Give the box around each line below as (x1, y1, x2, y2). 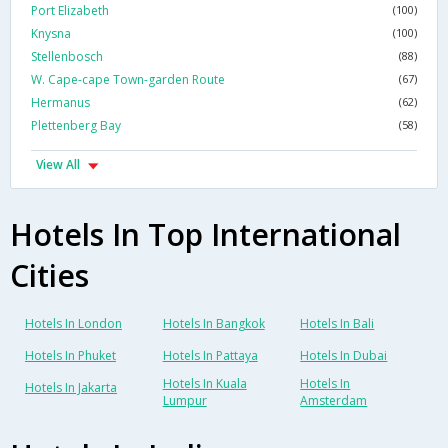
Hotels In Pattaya (162, 347, 258, 365)
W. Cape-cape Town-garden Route (31, 71, 225, 89)
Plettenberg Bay (31, 117, 121, 135)
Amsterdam (300, 392, 368, 410)
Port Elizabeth (31, 2, 109, 20)
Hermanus (31, 94, 90, 112)
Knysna (31, 25, 71, 43)
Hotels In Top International (10, 214, 401, 256)
